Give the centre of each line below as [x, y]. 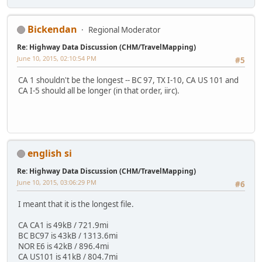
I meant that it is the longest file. [76, 204]
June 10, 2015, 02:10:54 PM [57, 58]
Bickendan [52, 29]
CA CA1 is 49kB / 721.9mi [63, 225]
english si [50, 153]
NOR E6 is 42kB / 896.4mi [63, 247]
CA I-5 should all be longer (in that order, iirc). [99, 91]
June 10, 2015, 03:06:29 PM [57, 182]
